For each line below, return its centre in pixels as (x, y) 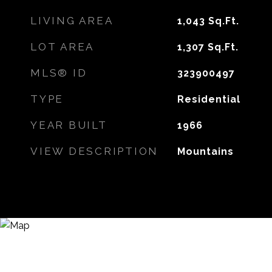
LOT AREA (62, 47)
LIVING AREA (72, 21)
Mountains (205, 151)
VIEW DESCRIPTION (94, 151)
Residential (209, 99)
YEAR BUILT (69, 125)
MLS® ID (59, 73)
